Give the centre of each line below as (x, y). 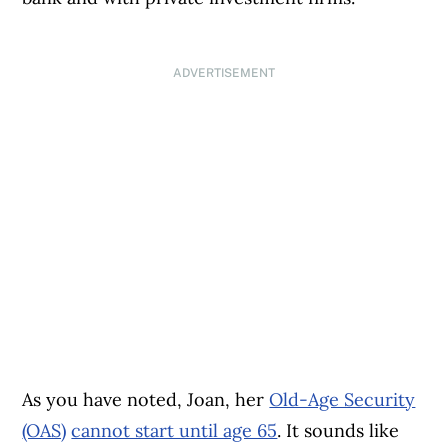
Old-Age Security (342, 400)
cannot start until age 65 (174, 431)
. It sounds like (338, 431)
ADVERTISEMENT (223, 73)
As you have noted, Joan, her (146, 400)
